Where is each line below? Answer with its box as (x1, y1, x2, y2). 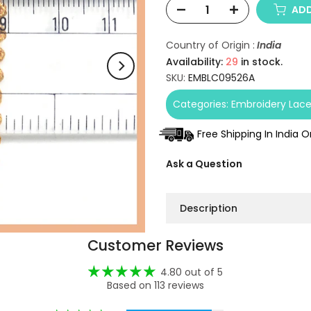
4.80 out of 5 (160, 265, 223, 279)
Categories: (173, 97, 231, 111)
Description (180, 201, 237, 215)
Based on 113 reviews (107, 278, 204, 292)
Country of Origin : (166, 38, 255, 52)
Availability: (166, 55, 226, 69)
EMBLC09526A (188, 71, 255, 85)
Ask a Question (166, 157, 242, 171)
